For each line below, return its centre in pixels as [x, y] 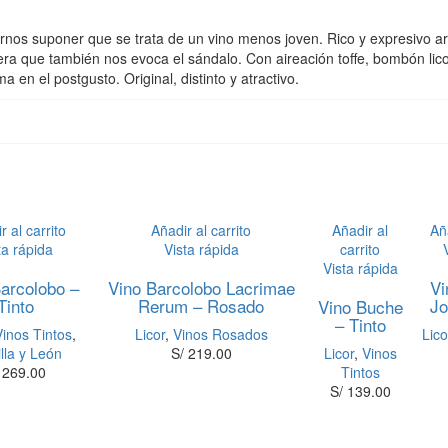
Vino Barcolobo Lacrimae [201, 287]
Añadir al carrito [201, 230]
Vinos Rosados [220, 334]
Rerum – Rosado [201, 305]
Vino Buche [360, 306]
